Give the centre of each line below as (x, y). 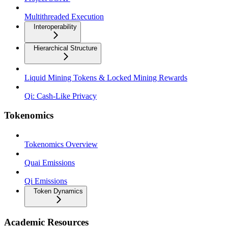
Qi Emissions (46, 181)
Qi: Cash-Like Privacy (61, 96)
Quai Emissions (50, 163)
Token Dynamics (58, 191)
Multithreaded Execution (64, 16)
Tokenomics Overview (61, 145)
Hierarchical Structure (65, 48)
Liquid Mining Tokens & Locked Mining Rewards (106, 77)
